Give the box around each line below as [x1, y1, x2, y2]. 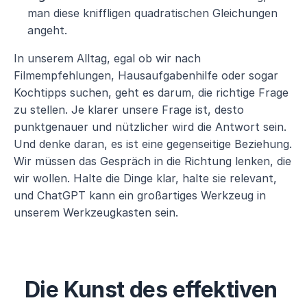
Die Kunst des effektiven [24, 276, 278, 303]
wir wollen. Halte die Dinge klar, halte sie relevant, [14, 171, 277, 185]
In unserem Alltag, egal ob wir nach [14, 51, 201, 65]
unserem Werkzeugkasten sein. [14, 206, 178, 219]
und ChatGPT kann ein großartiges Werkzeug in [14, 188, 266, 202]
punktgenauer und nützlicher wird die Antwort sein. [14, 120, 286, 134]
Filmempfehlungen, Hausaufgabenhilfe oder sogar [14, 69, 278, 82]
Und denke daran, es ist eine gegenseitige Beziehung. [14, 137, 292, 151]
